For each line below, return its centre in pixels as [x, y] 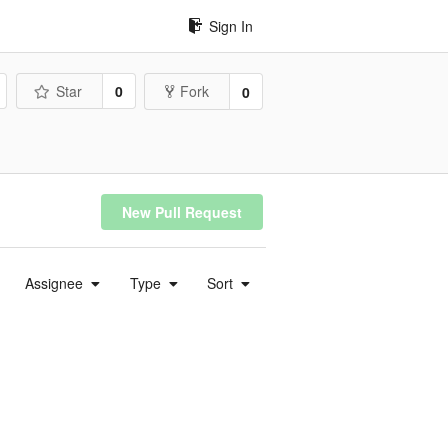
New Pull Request [181, 212]
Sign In [231, 26]
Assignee [56, 282]
